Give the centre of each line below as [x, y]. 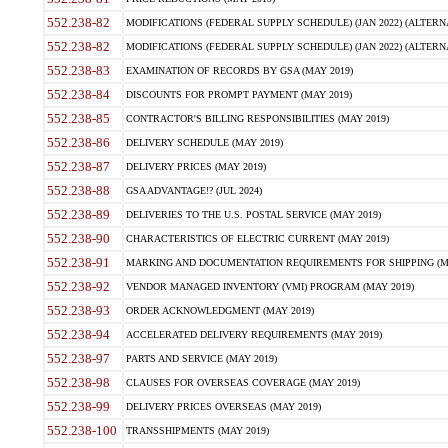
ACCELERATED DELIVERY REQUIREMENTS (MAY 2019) [253, 334]
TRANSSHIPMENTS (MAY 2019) [197, 430]
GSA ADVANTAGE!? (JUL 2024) [193, 190]
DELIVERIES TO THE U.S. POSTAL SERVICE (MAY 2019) [253, 214]
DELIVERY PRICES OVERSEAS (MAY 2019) [223, 406]
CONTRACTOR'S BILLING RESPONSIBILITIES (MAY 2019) [257, 118]
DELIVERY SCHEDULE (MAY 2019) [204, 142]
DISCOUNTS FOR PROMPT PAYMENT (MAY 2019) [238, 94]
